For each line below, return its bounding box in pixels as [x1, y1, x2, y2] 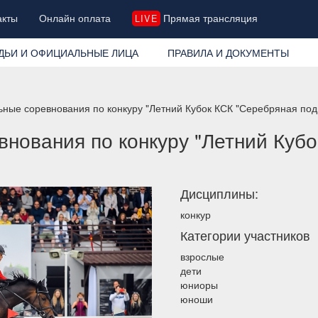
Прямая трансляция [160, 11, 258, 25]
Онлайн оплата [39, 11, 111, 25]
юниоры [180, 277, 218, 292]
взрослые [180, 248, 224, 263]
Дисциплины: [180, 183, 258, 202]
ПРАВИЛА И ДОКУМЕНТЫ [167, 45, 289, 60]
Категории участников [180, 225, 310, 244]
